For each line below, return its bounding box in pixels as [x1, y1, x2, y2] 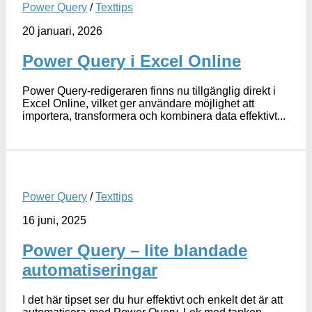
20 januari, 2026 [22, 24, 102, 37]
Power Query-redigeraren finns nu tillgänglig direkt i [22, 84, 276, 97]
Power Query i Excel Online [22, 51, 241, 70]
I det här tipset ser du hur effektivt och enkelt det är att [22, 293, 283, 306]
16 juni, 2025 [22, 214, 86, 226]
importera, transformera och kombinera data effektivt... [22, 109, 286, 122]
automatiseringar [22, 260, 157, 279]
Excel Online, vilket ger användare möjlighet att [22, 97, 254, 109]
